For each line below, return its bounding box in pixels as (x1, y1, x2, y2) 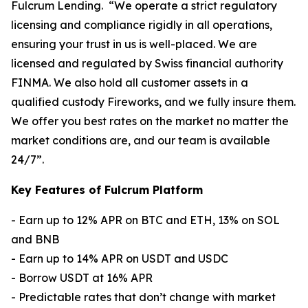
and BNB (11, 232, 59, 247)
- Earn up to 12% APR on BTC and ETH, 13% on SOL (11, 213, 280, 228)
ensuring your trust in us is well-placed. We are (11, 37, 257, 52)
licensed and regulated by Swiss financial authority (11, 56, 283, 71)
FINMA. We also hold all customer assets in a (11, 76, 248, 90)
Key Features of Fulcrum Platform (11, 183, 203, 197)
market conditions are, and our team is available (11, 133, 270, 148)
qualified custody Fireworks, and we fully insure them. (11, 95, 296, 109)
